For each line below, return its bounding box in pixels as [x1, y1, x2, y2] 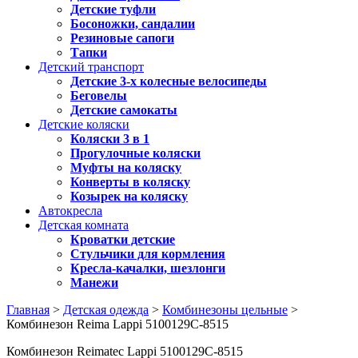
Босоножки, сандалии [70, 17, 195, 30]
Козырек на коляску [70, 189, 188, 203]
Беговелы [70, 89, 127, 102]
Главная [6, 303, 50, 316]
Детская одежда [63, 303, 149, 316]
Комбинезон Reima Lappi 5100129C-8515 [6, 317, 229, 331]
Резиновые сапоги [70, 31, 174, 45]
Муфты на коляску [70, 161, 181, 174]
